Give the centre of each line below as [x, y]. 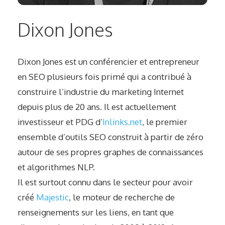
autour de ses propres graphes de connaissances [110, 152]
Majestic [52, 197]
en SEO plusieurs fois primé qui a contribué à [104, 76]
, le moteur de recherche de [122, 197]
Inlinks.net [122, 122]
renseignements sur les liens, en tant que [96, 212]
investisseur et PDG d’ [60, 122]
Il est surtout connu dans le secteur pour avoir [105, 182]
